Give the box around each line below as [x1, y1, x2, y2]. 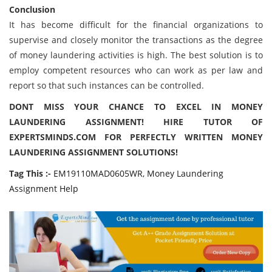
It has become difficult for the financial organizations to [9, 19, 263, 30]
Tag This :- [9, 168, 51, 179]
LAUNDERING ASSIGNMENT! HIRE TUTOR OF [9, 116, 263, 127]
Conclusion [9, 4, 55, 15]
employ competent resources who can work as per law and [9, 64, 263, 76]
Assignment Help [9, 183, 78, 194]
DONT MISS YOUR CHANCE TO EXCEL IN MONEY [9, 101, 263, 112]
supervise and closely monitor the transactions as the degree [9, 34, 263, 46]
